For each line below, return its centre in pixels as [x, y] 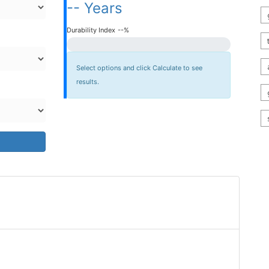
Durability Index [91, 30]
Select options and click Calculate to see [139, 68]
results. [87, 81]
